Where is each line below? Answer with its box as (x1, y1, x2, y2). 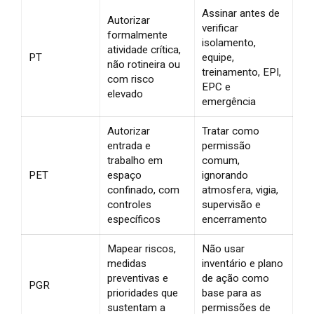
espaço (107, 168, 142, 182)
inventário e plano (202, 257, 283, 270)
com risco (107, 72, 154, 86)
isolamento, (202, 36, 256, 49)
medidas (107, 257, 146, 270)
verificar (202, 21, 238, 34)
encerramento (202, 212, 267, 226)
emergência (202, 95, 256, 108)
